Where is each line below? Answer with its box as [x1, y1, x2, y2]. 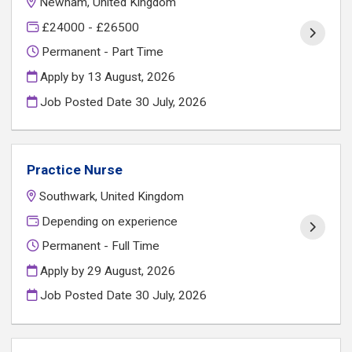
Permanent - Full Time [38, 239, 160, 254]
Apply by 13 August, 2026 [37, 69, 176, 84]
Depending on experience [38, 214, 178, 229]
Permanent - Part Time [38, 45, 164, 60]
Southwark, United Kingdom [39, 189, 185, 203]
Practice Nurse [27, 162, 123, 178]
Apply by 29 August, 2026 [37, 263, 176, 278]
